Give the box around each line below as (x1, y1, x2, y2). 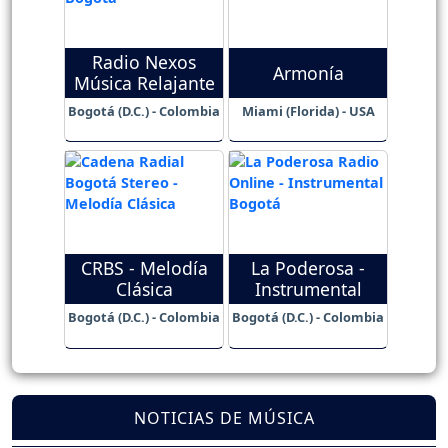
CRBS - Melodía (80, 256, 208, 281)
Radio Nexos (92, 50, 196, 75)
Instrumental (254, 277, 362, 302)
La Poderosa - (251, 256, 365, 281)
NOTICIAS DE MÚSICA (133, 406, 315, 429)
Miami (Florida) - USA (241, 101, 375, 120)
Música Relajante (73, 71, 215, 96)
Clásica (115, 277, 173, 302)
